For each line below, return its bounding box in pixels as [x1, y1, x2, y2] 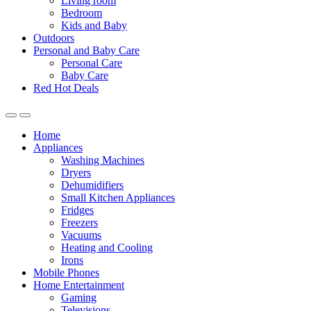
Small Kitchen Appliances [61, 192, 175, 203]
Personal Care [61, 57, 122, 69]
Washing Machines [61, 154, 144, 166]
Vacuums [61, 229, 101, 241]
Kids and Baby [61, 19, 127, 31]
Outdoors [33, 32, 74, 44]
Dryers [61, 167, 91, 178]
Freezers [61, 217, 98, 228]
